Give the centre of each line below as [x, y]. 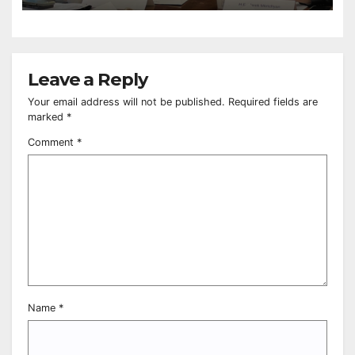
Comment [52, 142]
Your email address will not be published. [126, 101]
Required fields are [273, 101]
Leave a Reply [88, 79]
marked [47, 116]
